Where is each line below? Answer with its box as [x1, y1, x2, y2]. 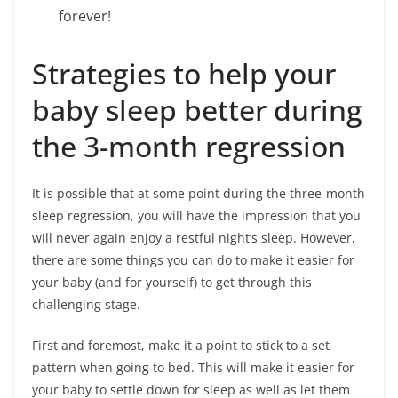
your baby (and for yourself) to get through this [32, 274, 312, 291]
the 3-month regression [32, 127, 346, 166]
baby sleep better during [32, 91, 362, 130]
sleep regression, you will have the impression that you [32, 207, 361, 225]
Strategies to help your [32, 54, 336, 93]
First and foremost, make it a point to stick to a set [32, 337, 330, 354]
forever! [59, 6, 111, 27]
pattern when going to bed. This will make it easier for [32, 359, 354, 377]
